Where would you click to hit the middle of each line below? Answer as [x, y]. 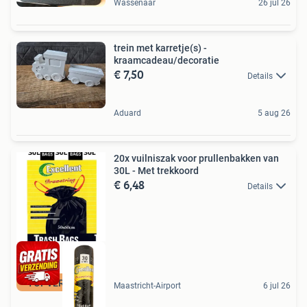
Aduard [127, 113]
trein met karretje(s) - [160, 48]
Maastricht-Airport [147, 286]
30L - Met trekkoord [156, 170]
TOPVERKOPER [61, 283]
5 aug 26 [274, 113]
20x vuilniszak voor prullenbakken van [196, 158]
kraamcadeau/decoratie [167, 60]
